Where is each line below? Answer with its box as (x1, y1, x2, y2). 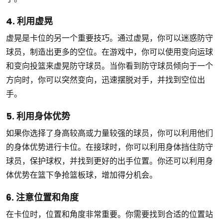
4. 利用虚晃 (6, 14, 53, 27)
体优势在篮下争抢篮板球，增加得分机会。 (6, 170, 157, 180)
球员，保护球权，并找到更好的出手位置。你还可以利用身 (6, 156, 213, 166)
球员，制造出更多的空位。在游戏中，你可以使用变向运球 (6, 47, 213, 57)
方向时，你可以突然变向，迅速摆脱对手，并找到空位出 (6, 75, 205, 85)
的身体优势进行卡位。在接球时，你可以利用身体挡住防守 (6, 142, 213, 152)
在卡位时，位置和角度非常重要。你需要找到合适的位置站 (6, 209, 213, 219)
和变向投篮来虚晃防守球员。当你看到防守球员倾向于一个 (6, 61, 213, 71)
